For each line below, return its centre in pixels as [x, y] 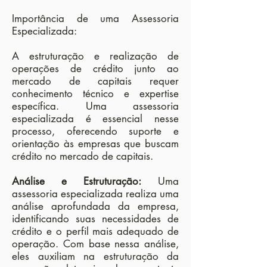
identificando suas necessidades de [95, 219]
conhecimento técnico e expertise [95, 94]
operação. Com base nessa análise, [95, 244]
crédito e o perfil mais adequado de [95, 231]
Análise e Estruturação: [77, 181]
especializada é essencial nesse [95, 119]
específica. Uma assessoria [95, 106]
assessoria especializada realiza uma [95, 194]
